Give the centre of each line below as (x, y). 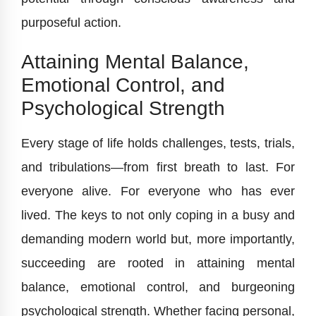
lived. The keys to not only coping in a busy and (158, 215)
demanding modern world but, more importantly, (158, 239)
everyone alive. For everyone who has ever (158, 192)
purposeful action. (71, 23)
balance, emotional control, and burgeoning (158, 287)
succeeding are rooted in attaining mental (158, 263)
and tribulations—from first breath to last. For (158, 168)
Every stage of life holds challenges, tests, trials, (158, 144)
